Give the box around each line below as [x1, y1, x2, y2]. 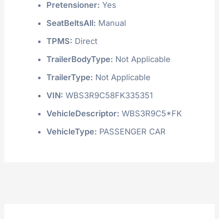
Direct [72, 36, 97, 46]
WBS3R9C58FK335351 [63, 90, 153, 100]
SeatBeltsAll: [46, 18, 96, 28]
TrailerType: [46, 72, 93, 82]
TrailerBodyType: [46, 54, 113, 64]
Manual [95, 18, 126, 28]
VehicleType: [46, 126, 97, 136]
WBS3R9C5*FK [119, 108, 182, 118]
